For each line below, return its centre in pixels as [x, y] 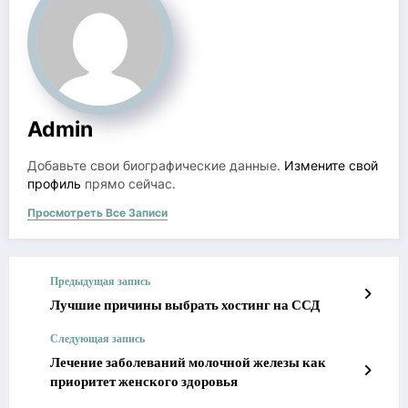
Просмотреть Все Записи [97, 212]
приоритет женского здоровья [144, 381]
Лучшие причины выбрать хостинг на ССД [185, 304]
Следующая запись [97, 338]
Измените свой [331, 165]
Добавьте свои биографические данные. [156, 165]
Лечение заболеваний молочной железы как [188, 362]
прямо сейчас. [128, 184]
